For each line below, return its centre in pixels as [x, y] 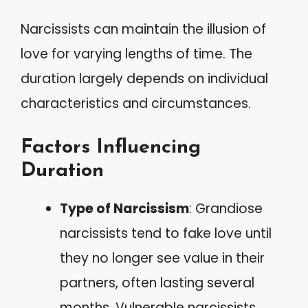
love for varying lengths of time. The [136, 54]
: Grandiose [226, 208]
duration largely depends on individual [144, 79]
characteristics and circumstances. [136, 104]
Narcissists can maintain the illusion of [143, 30]
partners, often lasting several [157, 283]
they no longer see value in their [162, 258]
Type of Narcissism [124, 208]
